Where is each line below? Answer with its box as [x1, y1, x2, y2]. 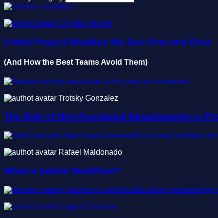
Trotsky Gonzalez [58, 93, 118, 102]
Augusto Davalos [58, 202, 117, 211]
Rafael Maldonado [58, 148, 122, 157]
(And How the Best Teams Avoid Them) [4, 58, 147, 67]
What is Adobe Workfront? [4, 165, 121, 176]
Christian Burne [58, 19, 112, 28]
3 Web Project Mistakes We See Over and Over [4, 37, 211, 48]
